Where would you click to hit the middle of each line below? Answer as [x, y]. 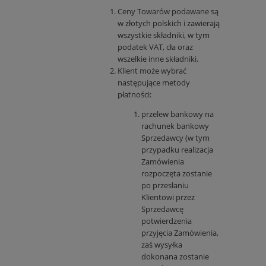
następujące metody [154, 83]
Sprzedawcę [162, 209]
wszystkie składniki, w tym [164, 35]
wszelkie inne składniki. [158, 59]
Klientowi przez [168, 197]
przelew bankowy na [178, 114]
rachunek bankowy [175, 126]
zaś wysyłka [162, 245]
